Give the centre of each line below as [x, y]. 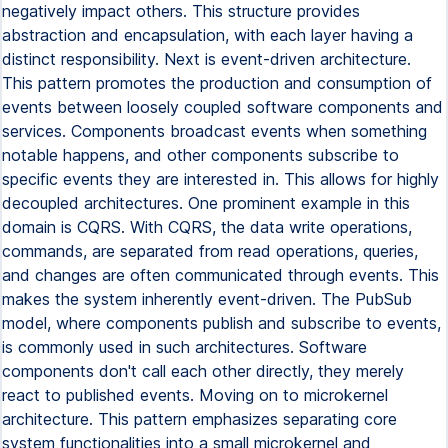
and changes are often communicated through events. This [220, 275]
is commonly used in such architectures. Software [184, 347]
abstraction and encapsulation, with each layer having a [207, 35]
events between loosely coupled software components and [222, 107]
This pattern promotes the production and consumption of [217, 83]
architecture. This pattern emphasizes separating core [199, 419]
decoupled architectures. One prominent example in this [206, 203]
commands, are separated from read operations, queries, [210, 251]
